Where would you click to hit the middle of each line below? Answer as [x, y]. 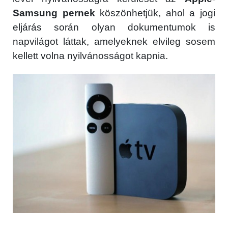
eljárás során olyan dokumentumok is [114, 27]
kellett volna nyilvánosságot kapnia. [90, 55]
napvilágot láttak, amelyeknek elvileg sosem [114, 41]
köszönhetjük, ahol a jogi [155, 13]
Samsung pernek [54, 13]
